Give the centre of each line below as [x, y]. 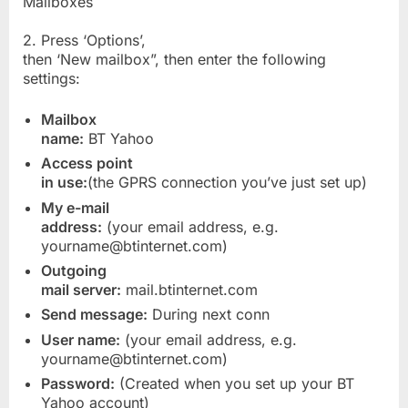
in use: [64, 183]
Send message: [94, 315]
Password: [78, 384]
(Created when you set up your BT [235, 384]
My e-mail [75, 207]
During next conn [209, 315]
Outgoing [74, 271]
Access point [87, 163]
